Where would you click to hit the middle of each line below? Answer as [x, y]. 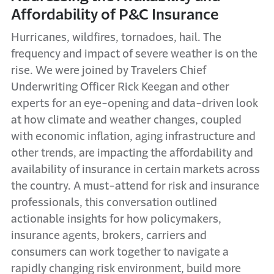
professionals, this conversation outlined [114, 202]
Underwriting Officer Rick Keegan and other [120, 87]
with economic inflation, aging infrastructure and [133, 136]
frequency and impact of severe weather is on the [134, 54]
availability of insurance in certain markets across [135, 169]
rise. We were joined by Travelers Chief [109, 70]
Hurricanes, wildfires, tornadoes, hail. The [116, 37]
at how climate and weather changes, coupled [126, 120]
